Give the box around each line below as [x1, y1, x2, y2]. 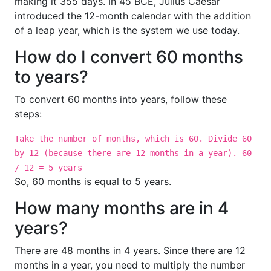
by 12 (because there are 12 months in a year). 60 [15, 148, 252, 158]
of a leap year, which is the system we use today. [15, 24, 240, 36]
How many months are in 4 [15, 198, 229, 218]
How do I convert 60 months [15, 47, 243, 67]
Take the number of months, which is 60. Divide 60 [15, 134, 252, 143]
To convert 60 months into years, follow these [15, 93, 227, 105]
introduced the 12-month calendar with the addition [15, 10, 251, 22]
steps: [15, 108, 42, 120]
